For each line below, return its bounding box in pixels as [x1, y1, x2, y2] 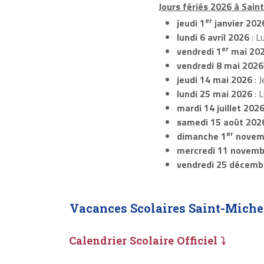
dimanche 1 [176, 129, 226, 144]
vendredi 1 [176, 44, 222, 59]
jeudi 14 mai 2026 [176, 72, 252, 87]
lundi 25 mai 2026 [176, 87, 252, 101]
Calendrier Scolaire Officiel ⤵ [69, 233, 226, 247]
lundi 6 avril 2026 [176, 30, 249, 45]
